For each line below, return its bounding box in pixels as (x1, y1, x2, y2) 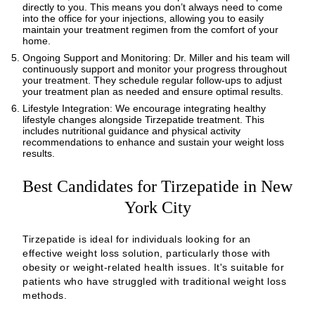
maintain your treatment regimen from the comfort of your (22, 23, 278, 35)
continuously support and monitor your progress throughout (22, 63, 287, 75)
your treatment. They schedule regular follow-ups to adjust (22, 74, 282, 86)
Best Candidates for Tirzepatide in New (22, 176, 292, 195)
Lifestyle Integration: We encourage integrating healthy (22, 102, 266, 114)
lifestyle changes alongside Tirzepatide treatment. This (22, 113, 264, 125)
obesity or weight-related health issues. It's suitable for (22, 261, 284, 273)
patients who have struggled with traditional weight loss (22, 275, 286, 287)
